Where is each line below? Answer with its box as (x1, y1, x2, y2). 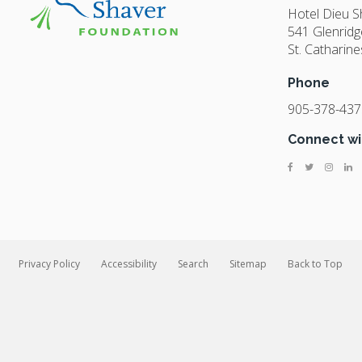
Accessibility (101, 257, 157, 271)
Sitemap (229, 257, 267, 271)
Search (178, 257, 208, 271)
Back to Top (288, 257, 343, 271)
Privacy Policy (19, 257, 80, 271)
